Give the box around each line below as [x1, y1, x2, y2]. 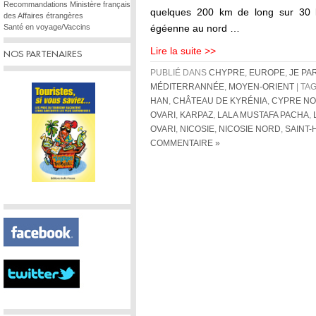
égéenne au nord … [150, 23, 240, 34]
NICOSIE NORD [219, 125, 281, 133]
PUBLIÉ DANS [150, 68, 209, 77]
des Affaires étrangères [4, 11, 83, 20]
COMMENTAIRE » [150, 139, 220, 147]
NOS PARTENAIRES [4, 49, 82, 59]
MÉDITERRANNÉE [150, 83, 224, 91]
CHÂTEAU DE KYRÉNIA [173, 97, 267, 105]
